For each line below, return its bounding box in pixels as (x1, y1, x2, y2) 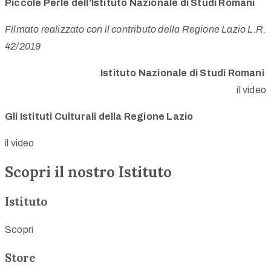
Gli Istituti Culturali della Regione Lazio (5, 111, 194, 122)
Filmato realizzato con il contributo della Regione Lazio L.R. (5, 24, 266, 34)
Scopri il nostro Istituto (5, 162, 172, 181)
